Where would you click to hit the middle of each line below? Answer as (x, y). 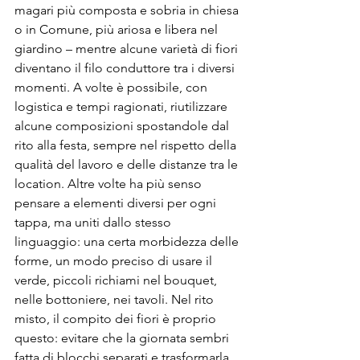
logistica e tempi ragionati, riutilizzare (123, 106)
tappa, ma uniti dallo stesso (94, 222)
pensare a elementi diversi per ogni (117, 203)
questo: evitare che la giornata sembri (123, 338)
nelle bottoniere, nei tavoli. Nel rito (116, 299)
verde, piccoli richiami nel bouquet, (117, 280)
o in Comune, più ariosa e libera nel (118, 29)
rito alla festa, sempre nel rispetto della (127, 145)
